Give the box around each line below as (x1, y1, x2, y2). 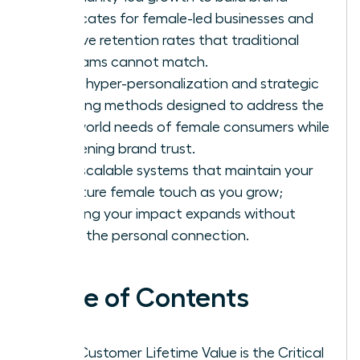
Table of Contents (30, 284, 249, 312)
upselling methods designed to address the (46, 97, 324, 112)
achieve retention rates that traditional (46, 32, 299, 47)
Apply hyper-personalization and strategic (46, 76, 319, 91)
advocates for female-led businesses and (46, 10, 313, 26)
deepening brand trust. (46, 141, 195, 156)
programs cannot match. (46, 54, 208, 69)
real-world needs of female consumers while (46, 119, 329, 134)
